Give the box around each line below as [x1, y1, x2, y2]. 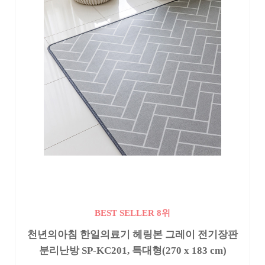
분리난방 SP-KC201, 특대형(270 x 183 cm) [38, 245, 227, 256]
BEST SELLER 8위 [95, 208, 170, 218]
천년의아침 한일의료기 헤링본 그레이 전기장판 [27, 229, 238, 240]
